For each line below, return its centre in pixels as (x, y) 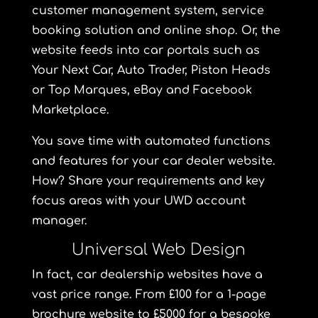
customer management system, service (148, 11)
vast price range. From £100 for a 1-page (149, 295)
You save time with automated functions (151, 141)
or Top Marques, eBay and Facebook (142, 90)
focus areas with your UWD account (138, 201)
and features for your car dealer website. (153, 161)
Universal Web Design (159, 250)
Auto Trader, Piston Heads (192, 70)
